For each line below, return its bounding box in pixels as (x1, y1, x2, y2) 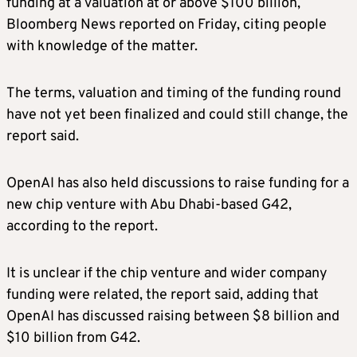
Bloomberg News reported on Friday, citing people (6, 15, 327, 34)
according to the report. (6, 217, 158, 236)
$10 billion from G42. (6, 328, 140, 347)
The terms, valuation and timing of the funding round (6, 84, 341, 103)
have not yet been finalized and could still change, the (6, 105, 348, 124)
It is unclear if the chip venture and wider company (6, 264, 328, 283)
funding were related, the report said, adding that (6, 285, 319, 304)
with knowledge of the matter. (6, 37, 198, 56)
